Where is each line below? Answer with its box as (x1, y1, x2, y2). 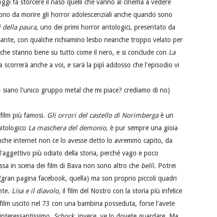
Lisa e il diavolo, (12, 187, 62, 195)
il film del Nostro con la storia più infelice (62, 187, 182, 195)
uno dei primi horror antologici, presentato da (40, 23, 175, 31)
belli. (141, 162, 158, 170)
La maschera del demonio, (28, 124, 110, 132)
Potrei (158, 162, 176, 170)
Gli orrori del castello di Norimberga (47, 111, 160, 120)
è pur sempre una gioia (110, 124, 178, 132)
